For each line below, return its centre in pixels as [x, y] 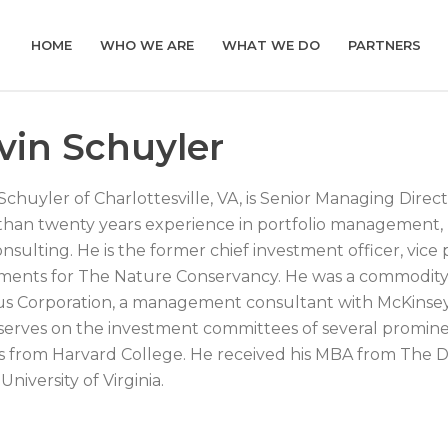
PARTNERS [385, 45]
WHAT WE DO [271, 45]
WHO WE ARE [147, 45]
